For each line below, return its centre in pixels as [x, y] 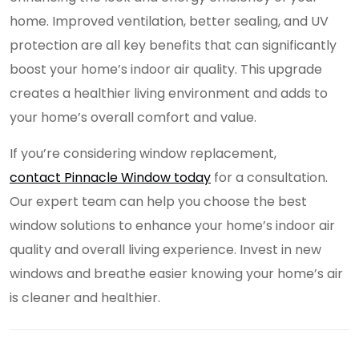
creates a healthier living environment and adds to [169, 93]
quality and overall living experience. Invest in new [165, 250]
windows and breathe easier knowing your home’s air [176, 274]
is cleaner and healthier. [85, 298]
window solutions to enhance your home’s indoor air [172, 226]
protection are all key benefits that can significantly [173, 45]
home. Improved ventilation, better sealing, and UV [169, 21]
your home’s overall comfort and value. [133, 117]
